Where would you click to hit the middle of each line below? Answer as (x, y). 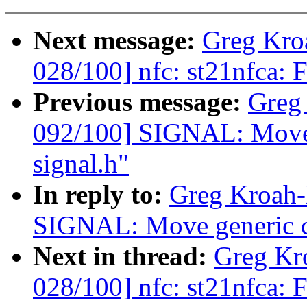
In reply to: (101, 195)
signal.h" (81, 164)
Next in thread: (123, 256)
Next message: (118, 40)
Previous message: (140, 102)
